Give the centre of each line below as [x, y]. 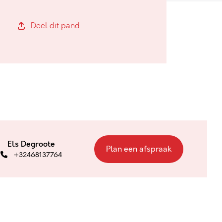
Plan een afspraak [139, 149]
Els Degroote [31, 144]
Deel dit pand [55, 26]
